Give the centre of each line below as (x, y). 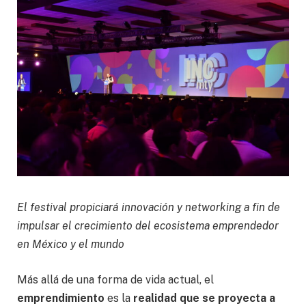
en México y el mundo (71, 245)
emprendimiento (61, 298)
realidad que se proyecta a (204, 298)
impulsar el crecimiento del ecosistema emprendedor (148, 226)
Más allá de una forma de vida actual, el (115, 279)
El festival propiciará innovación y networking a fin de (149, 208)
